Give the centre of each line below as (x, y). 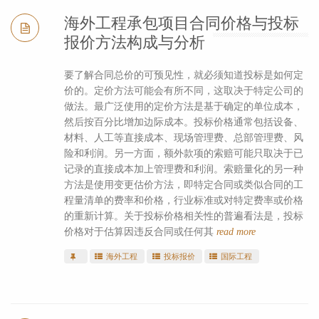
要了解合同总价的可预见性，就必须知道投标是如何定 (183, 75)
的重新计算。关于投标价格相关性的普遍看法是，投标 (183, 216)
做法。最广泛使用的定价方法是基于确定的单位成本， (183, 106)
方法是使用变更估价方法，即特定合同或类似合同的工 (183, 184)
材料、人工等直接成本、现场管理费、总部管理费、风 (183, 137)
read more (236, 231)
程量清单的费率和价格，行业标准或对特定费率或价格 (183, 200)
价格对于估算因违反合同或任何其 (140, 231)
